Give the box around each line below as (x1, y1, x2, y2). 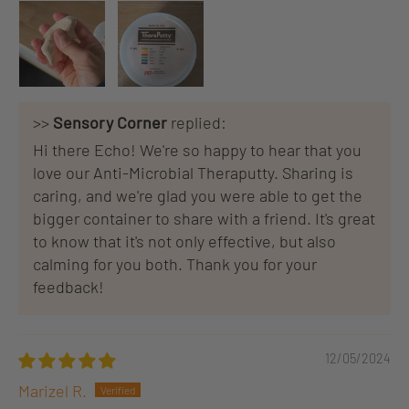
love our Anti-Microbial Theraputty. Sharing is (33, 162, 353, 183)
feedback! (33, 276, 104, 297)
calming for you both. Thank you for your (33, 253, 317, 274)
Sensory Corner (53, 111, 167, 132)
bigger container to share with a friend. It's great (33, 207, 375, 228)
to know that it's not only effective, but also (33, 230, 336, 251)
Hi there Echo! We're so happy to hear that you (33, 139, 362, 160)
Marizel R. (18, 380, 87, 401)
